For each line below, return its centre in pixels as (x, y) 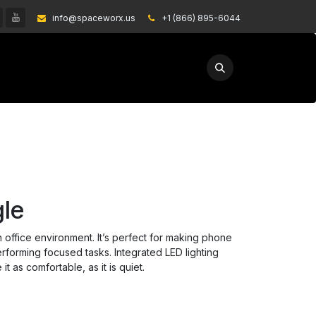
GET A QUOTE (146, 67)
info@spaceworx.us (92, 18)
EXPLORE (51, 67)
